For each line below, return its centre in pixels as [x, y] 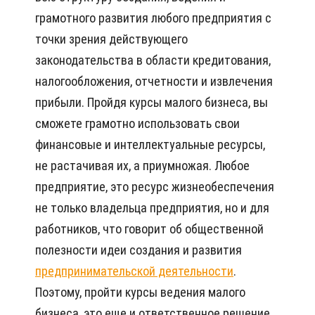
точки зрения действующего [111, 39]
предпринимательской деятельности [134, 271]
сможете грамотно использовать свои [137, 124]
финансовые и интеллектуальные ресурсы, [150, 145]
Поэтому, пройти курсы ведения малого [140, 292]
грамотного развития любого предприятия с [153, 18]
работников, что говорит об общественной [149, 229]
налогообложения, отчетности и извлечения [154, 82]
